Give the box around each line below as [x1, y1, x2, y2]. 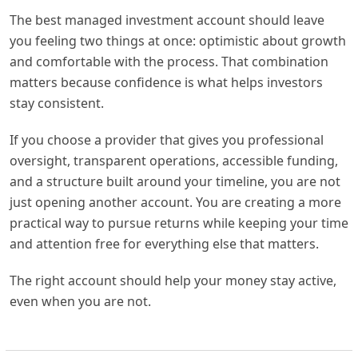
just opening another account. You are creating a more [10, 193, 341, 211]
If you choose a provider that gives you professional [10, 130, 324, 149]
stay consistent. [10, 93, 104, 112]
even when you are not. [10, 292, 151, 310]
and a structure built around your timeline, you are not [10, 172, 340, 190]
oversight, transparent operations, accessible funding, [10, 151, 338, 169]
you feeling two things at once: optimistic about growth [10, 31, 346, 50]
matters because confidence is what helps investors [10, 73, 323, 91]
